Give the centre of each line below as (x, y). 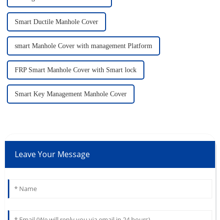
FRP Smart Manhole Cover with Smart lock (75, 70)
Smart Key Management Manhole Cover (70, 94)
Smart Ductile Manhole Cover (56, 22)
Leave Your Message (52, 154)
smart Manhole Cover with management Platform (83, 46)
